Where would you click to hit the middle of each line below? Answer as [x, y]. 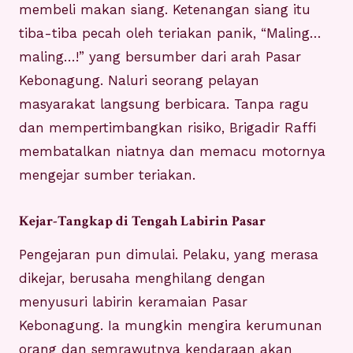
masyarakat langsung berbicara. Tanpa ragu [164, 104]
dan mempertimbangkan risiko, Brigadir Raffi [167, 128]
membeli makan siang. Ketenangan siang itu [165, 10]
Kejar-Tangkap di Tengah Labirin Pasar [142, 221]
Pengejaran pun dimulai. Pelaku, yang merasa [169, 255]
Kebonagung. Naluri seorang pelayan [139, 81]
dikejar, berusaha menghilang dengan [142, 279]
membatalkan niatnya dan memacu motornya [172, 152]
